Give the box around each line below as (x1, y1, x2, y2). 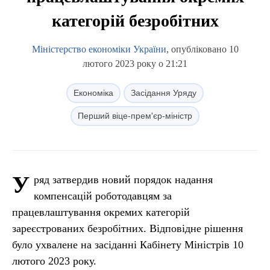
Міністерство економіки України (31, 44, 166, 54)
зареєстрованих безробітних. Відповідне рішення (12, 222, 243, 234)
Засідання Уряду (131, 88, 196, 98)
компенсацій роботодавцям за (34, 190, 172, 202)
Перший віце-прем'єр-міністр (78, 111, 192, 121)
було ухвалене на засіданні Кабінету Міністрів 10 (12, 239, 243, 251)
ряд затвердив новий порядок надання (34, 174, 213, 186)
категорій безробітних (51, 11, 219, 30)
